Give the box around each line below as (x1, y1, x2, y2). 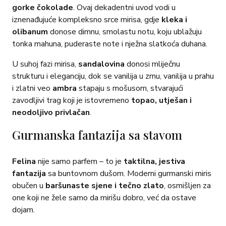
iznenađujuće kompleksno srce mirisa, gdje (12, 14, 161, 25)
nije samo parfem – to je (38, 156, 124, 167)
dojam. (12, 204, 35, 215)
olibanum (12, 26, 50, 37)
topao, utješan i (131, 95, 192, 106)
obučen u (12, 180, 45, 191)
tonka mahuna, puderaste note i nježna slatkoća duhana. (12, 38, 207, 49)
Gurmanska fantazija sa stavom (12, 127, 182, 143)
